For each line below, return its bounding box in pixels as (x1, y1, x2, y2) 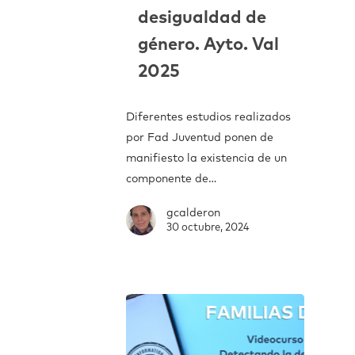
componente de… (126, 174, 216, 185)
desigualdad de (138, 10, 266, 27)
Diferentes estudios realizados (126, 112, 291, 123)
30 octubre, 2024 (166, 223, 249, 233)
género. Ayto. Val (138, 36, 279, 54)
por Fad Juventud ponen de (126, 132, 273, 143)
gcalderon (166, 208, 220, 219)
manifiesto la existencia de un (126, 153, 287, 164)
